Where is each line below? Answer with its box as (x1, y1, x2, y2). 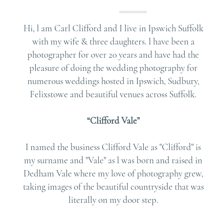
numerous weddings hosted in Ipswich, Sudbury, (27, 75, 199, 87)
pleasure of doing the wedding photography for (29, 62, 197, 73)
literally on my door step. (68, 194, 158, 205)
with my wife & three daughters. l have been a (32, 36, 195, 47)
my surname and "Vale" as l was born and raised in (24, 154, 203, 166)
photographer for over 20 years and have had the (27, 49, 199, 60)
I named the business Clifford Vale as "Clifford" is (25, 141, 201, 153)
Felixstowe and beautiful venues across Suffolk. (30, 88, 197, 100)
